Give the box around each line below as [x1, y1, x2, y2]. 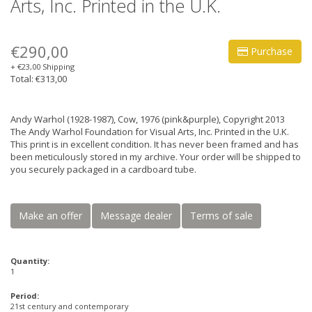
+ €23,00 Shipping [10, 61, 75, 72]
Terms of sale [190, 209, 253, 222]
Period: [10, 290, 39, 301]
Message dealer [100, 209, 172, 222]
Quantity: [10, 256, 49, 266]
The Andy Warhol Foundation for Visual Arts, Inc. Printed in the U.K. [10, 125, 289, 138]
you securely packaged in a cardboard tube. [10, 163, 196, 175]
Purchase [248, 45, 292, 58]
